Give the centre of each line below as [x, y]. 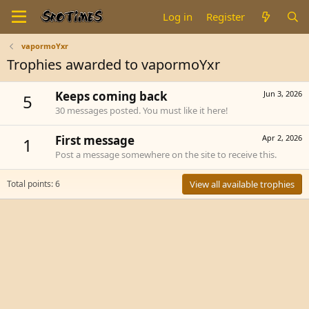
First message [95, 140]
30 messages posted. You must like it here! [142, 111]
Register [226, 17]
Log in [178, 17]
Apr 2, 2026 [282, 137]
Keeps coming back [111, 97]
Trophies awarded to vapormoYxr [113, 64]
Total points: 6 [33, 183]
